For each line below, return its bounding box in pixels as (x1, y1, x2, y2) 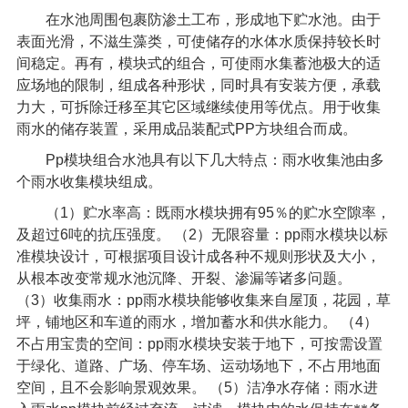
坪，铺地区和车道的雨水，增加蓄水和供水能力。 (15, 313, 337, 330)
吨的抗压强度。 (67, 226, 170, 242)
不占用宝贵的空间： (15, 335, 148, 352)
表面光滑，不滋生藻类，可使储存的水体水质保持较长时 (15, 33, 381, 49)
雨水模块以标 (300, 226, 388, 242)
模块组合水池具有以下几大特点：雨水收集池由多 (63, 151, 384, 168)
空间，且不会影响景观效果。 (15, 379, 206, 395)
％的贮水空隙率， (273, 204, 391, 220)
